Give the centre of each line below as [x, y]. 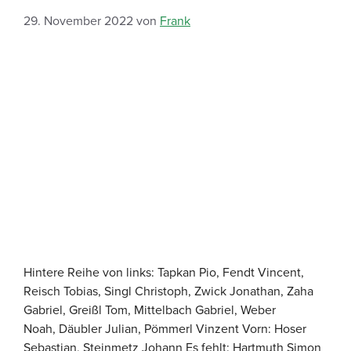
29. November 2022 [78, 20]
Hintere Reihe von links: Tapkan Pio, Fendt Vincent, [164, 271]
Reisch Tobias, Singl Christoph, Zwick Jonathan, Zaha [168, 290]
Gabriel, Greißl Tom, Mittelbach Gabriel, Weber [150, 309]
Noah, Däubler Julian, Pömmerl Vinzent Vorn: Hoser [165, 328]
